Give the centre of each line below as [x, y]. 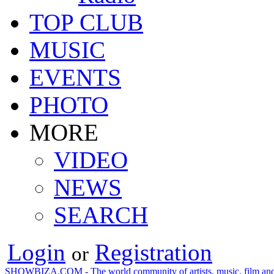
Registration [154, 252]
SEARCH [101, 215]
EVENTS [75, 77]
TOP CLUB [86, 22]
